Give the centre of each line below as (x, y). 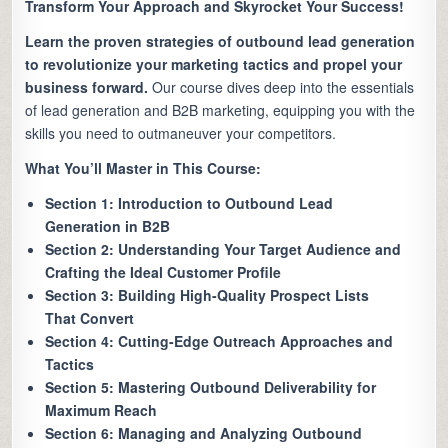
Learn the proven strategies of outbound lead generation (220, 41)
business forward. (87, 87)
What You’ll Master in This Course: (143, 168)
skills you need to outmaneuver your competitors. (181, 133)
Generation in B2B (108, 226)
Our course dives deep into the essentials (281, 87)
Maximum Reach (101, 410)
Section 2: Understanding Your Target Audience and (223, 249)
